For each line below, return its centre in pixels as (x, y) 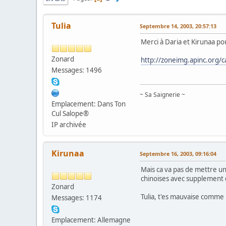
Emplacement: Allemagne (91, 220)
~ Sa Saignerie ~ (162, 94)
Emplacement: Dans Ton (89, 104)
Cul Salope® (70, 113)
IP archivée (69, 124)
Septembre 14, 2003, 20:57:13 (178, 26)
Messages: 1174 (77, 197)
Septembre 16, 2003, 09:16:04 (178, 153)
